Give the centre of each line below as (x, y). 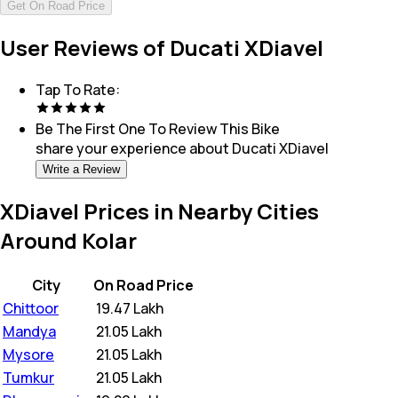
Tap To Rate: (78, 90)
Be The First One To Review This (142, 129)
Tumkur (28, 377)
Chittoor (31, 308)
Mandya (29, 331)
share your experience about (132, 149)
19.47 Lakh (130, 308)
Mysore (28, 354)
